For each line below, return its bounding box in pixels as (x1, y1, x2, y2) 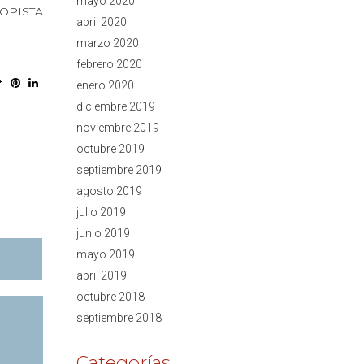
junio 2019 (76, 226, 130, 240)
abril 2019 (76, 268, 127, 282)
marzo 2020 (76, 36, 139, 50)
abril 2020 (76, 15, 127, 28)
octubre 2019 (76, 141, 145, 155)
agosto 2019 (76, 184, 142, 197)
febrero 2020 (76, 57, 142, 71)
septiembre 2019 (76, 162, 162, 176)
